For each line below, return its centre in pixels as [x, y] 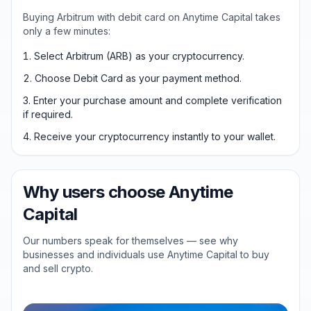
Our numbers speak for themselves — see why [131, 241]
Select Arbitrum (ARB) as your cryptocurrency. [139, 56]
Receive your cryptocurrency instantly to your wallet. [155, 136]
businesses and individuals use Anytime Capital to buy [146, 254]
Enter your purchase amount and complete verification [158, 100]
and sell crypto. [58, 268]
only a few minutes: [67, 31]
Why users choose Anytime [128, 192]
